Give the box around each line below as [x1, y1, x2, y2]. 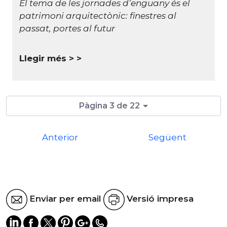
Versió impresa [127, 194, 194, 204]
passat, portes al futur [19, 23, 115, 33]
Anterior [42, 132, 78, 142]
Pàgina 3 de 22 [79, 100, 140, 110]
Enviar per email [29, 194, 101, 204]
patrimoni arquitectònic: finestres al [19, 10, 176, 21]
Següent [148, 132, 186, 142]
